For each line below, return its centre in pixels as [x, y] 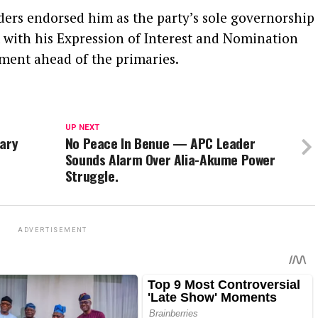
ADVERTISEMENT [53, 230]
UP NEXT [82, 127]
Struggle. [92, 176]
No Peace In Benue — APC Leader [160, 143]
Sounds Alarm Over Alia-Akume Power [170, 159]
